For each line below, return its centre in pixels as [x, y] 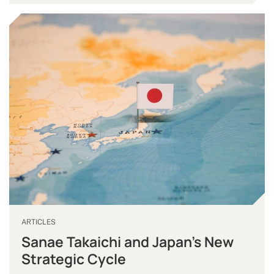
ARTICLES [39, 222]
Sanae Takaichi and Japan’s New [128, 242]
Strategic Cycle [74, 259]
